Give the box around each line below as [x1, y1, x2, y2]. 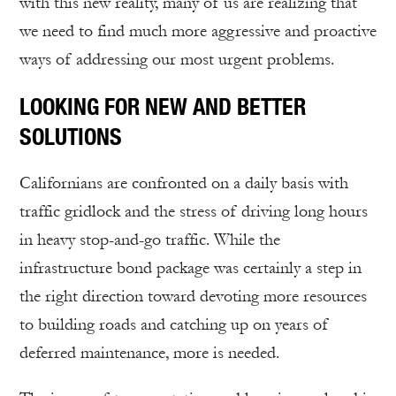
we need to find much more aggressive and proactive [19, 21, 377, 41]
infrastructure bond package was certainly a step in [19, 258, 362, 278]
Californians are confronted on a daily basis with [19, 173, 348, 193]
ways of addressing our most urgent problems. [19, 49, 334, 69]
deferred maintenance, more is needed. [19, 343, 279, 362]
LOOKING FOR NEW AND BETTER [19, 92, 306, 120]
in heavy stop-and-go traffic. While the [19, 230, 280, 249]
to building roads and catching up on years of [19, 315, 328, 334]
